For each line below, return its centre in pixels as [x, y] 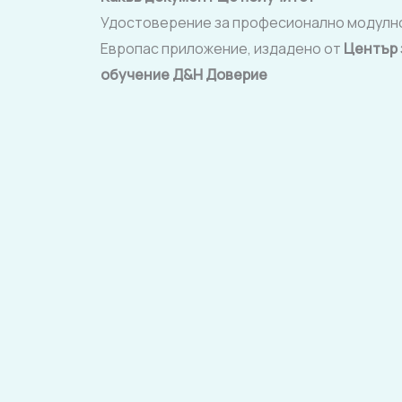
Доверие [236, 74]
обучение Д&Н [153, 74]
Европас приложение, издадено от [222, 48]
